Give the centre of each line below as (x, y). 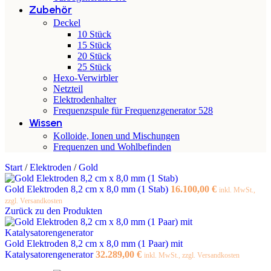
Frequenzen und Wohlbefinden (112, 146)
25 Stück (94, 67)
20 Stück (94, 56)
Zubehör (51, 10)
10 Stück (94, 34)
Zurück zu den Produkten (54, 211)
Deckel (67, 22)
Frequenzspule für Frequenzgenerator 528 (133, 110)
